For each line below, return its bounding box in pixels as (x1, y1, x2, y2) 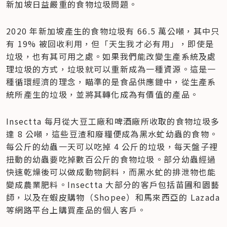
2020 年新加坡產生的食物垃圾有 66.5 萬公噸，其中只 (6, 24, 220, 37)
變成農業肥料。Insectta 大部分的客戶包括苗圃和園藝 (6, 178, 220, 191)
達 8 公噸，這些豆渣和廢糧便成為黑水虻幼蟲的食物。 (6, 127, 218, 140)
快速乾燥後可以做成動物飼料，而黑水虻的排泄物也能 (6, 165, 216, 178)
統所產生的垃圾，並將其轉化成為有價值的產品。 (6, 88, 199, 100)
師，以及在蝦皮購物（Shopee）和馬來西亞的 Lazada (6, 191, 220, 203)
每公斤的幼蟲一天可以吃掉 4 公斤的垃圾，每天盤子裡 (6, 140, 218, 153)
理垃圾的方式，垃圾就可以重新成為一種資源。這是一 (6, 62, 216, 75)
